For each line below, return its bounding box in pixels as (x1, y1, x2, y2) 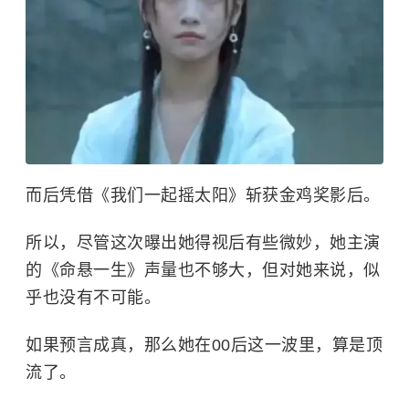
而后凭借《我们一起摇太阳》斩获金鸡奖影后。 (26, 185, 381, 204)
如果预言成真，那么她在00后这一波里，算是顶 (26, 335, 383, 354)
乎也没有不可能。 (26, 288, 161, 307)
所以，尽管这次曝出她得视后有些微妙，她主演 (26, 233, 381, 252)
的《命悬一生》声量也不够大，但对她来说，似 (26, 260, 381, 279)
